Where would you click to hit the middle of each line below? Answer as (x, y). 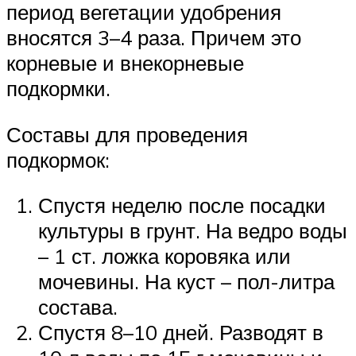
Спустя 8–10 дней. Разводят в (181, 333)
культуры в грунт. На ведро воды (193, 231)
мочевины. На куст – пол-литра (186, 282)
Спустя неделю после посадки (182, 205)
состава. (78, 307)
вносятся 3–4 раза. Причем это (154, 38)
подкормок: (58, 159)
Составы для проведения (127, 134)
